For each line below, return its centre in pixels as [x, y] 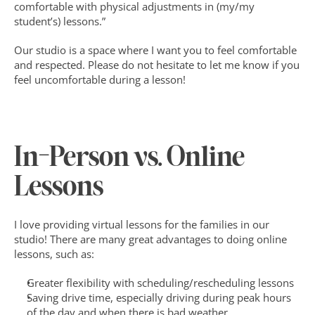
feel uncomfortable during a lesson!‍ [100, 79]
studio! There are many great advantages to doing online [150, 239]
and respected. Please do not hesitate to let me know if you [157, 65]
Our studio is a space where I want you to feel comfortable [155, 50]
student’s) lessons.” [61, 21]
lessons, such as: [54, 254]
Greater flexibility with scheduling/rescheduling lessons [160, 283]
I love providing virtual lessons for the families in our [142, 224]
